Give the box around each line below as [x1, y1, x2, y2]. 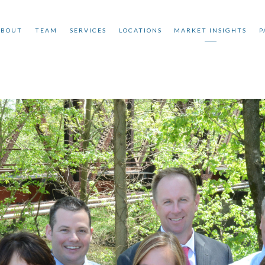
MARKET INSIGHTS [174, 27, 247, 34]
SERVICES [69, 27, 106, 34]
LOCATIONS [118, 27, 162, 34]
